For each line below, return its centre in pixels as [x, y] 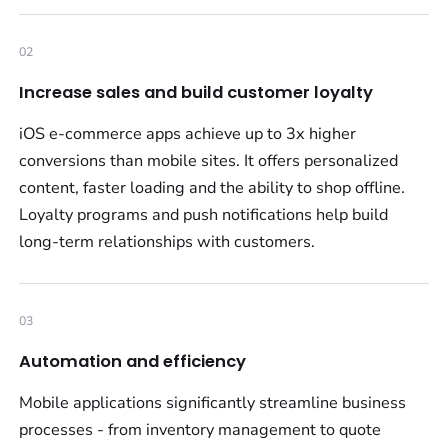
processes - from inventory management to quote [200, 430]
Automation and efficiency [133, 362]
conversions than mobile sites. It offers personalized [209, 161]
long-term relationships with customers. [167, 242]
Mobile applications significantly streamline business [213, 403]
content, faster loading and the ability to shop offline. [212, 188]
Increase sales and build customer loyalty [196, 93]
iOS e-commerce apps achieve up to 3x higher [188, 134]
